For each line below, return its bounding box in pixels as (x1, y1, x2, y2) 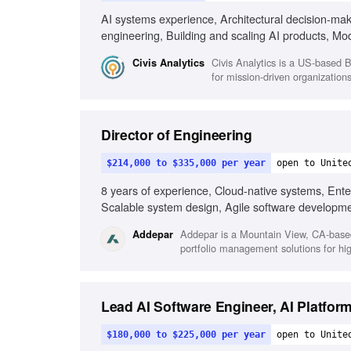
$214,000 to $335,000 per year (107, 157, 266, 168)
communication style (101, 43, 202, 60)
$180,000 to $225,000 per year (107, 329, 266, 340)
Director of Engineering (101, 125, 252, 144)
